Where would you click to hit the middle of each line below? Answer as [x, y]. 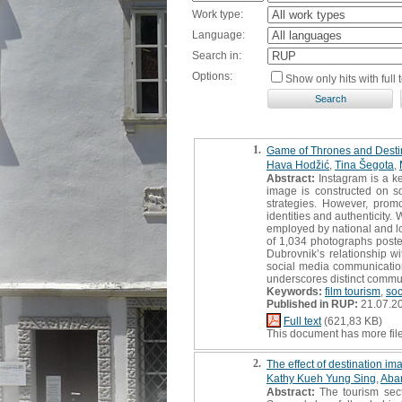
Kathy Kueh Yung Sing [321, 378]
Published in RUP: [312, 304]
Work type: [218, 14]
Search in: [217, 55]
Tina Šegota [364, 165]
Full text [302, 321]
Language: [218, 35]
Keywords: [294, 291]
